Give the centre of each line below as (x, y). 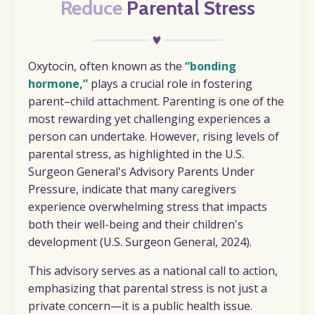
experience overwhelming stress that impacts (148, 206)
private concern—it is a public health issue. (140, 306)
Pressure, (53, 189)
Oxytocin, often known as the (107, 66)
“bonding (211, 66)
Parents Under (216, 171)
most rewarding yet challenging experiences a (149, 118)
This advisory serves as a (95, 270)
